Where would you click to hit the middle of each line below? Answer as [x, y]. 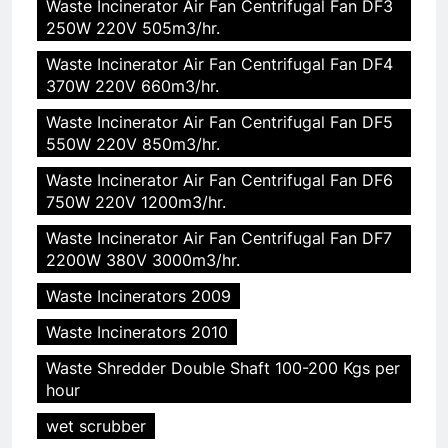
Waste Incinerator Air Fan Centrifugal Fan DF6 [219, 179]
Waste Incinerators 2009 [138, 295]
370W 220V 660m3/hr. [132, 85]
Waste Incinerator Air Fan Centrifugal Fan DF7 [219, 237]
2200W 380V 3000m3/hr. [143, 259]
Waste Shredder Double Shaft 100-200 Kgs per [223, 367]
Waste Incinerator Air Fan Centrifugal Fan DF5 [219, 121]
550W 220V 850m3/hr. [133, 143]
